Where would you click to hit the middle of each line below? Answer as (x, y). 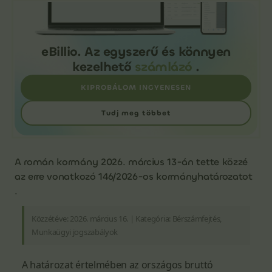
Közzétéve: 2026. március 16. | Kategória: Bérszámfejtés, (127, 219)
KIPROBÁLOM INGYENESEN (136, 87)
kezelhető (104, 67)
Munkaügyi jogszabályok (75, 232)
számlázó (163, 67)
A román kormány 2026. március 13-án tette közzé (131, 162)
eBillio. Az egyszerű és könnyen (136, 52)
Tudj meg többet (136, 113)
